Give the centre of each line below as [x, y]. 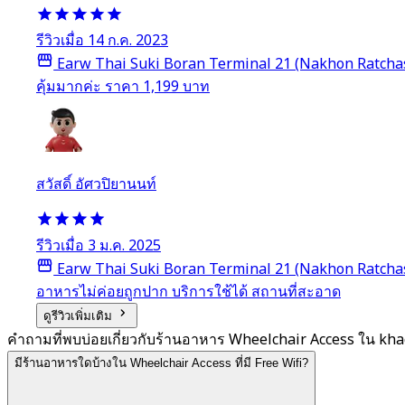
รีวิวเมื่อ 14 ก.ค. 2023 [102, 41]
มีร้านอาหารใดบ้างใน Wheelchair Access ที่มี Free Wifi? [161, 363]
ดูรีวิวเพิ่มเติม [80, 316]
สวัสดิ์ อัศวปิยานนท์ [96, 185]
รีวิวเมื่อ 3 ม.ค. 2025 [99, 245]
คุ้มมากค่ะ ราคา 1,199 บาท [123, 87]
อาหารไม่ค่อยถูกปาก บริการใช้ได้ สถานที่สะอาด [188, 292]
